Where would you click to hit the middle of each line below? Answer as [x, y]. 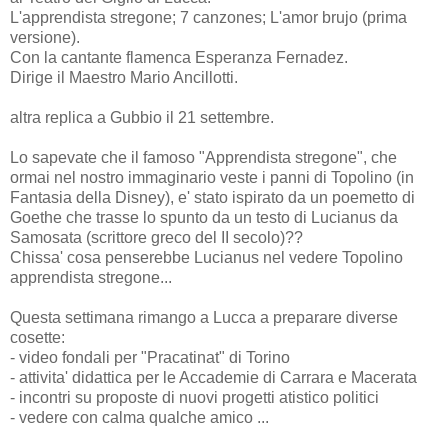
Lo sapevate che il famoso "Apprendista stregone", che [203, 158]
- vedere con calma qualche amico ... [139, 418]
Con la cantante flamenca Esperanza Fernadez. [179, 58]
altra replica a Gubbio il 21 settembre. [142, 118]
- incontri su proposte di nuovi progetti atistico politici [194, 398]
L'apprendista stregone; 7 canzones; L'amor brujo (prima [208, 18]
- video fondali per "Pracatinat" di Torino [150, 358]
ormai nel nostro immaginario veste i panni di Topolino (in [212, 178]
